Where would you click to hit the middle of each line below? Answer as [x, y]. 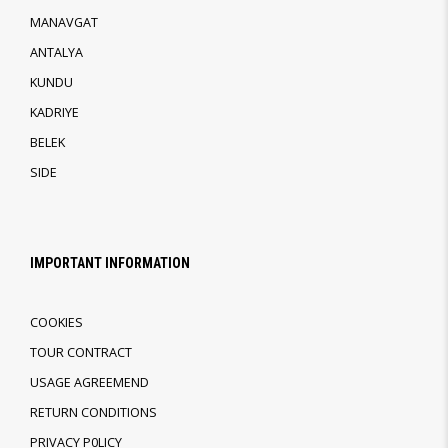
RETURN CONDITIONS [93, 413]
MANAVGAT [64, 23]
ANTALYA [56, 53]
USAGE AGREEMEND [89, 383]
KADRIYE [54, 113]
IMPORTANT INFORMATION [110, 263]
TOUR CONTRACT [81, 353]
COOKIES [56, 323]
